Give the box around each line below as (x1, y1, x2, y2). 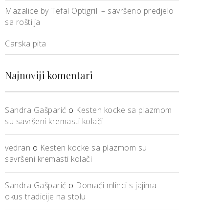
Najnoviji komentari (5, 68, 93, 82)
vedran (5, 142, 30, 153)
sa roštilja (5, 17, 41, 27)
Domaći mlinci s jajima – (76, 180, 163, 191)
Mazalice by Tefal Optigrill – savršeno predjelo (5, 5, 174, 16)
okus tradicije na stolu (5, 191, 86, 202)
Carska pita (5, 38, 46, 49)
